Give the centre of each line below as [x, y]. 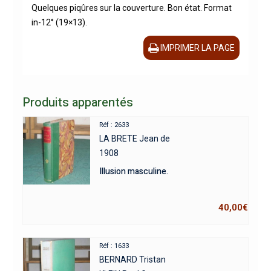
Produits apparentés [77, 103]
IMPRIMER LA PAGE [198, 48]
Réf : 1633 [114, 246]
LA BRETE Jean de [135, 139]
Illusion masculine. [134, 172]
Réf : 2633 [114, 125]
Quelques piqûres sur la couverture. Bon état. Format [131, 8]
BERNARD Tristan [133, 260]
